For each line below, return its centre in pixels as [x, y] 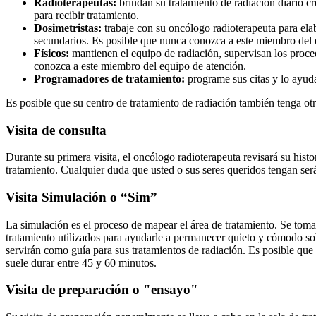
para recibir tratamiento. [86, 15]
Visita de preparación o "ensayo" [102, 290]
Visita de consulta [56, 130]
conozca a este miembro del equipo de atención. [140, 66]
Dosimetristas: [69, 28]
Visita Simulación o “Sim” [81, 197]
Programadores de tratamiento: [111, 78]
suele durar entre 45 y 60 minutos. [81, 262]
